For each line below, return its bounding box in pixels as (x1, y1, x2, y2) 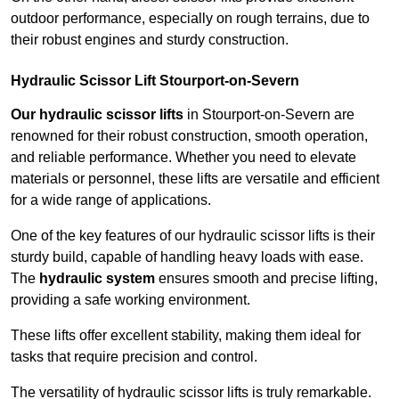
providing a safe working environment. (11, 292, 250, 308)
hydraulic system (39, 271, 155, 287)
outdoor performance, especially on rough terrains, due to (11, 11, 370, 27)
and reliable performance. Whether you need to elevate (11, 150, 356, 166)
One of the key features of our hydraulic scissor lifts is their (11, 228, 375, 244)
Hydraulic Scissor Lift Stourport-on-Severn (11, 73, 299, 89)
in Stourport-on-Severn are (183, 107, 354, 123)
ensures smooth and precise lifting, (155, 271, 378, 287)
